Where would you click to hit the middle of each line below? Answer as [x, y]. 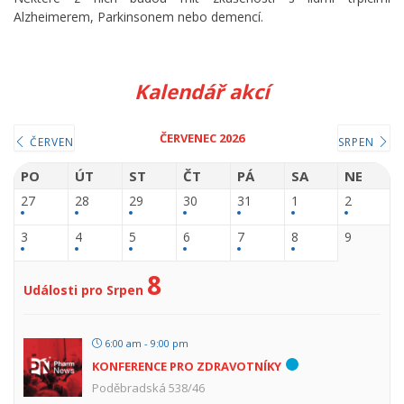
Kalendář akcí [202, 91]
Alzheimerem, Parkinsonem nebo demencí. [142, 16]
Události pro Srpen [83, 289]
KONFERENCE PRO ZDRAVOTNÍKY [187, 366]
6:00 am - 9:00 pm [145, 343]
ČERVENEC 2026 [202, 138]
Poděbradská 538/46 [148, 387]
